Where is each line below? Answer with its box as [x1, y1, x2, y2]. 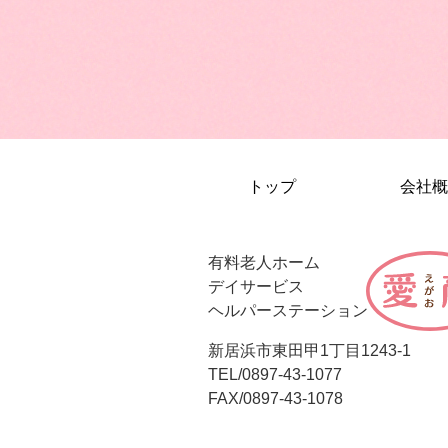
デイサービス [208, 278, 305, 295]
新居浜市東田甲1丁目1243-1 [208, 342, 412, 359]
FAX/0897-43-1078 [208, 390, 344, 407]
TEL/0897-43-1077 [208, 366, 343, 383]
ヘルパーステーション [208, 302, 369, 319]
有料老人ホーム [208, 254, 321, 271]
